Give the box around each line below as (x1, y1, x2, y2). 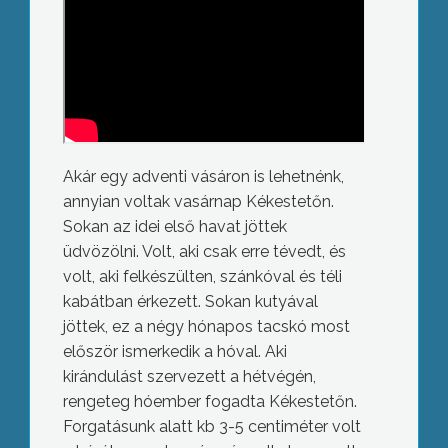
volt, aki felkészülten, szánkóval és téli (62, 267, 342, 287)
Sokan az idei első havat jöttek (62, 217, 287, 237)
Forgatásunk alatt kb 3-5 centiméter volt (62, 417, 361, 437)
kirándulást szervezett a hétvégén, (62, 367, 316, 387)
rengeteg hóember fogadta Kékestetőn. (62, 392, 357, 412)
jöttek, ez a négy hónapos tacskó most (62, 317, 350, 337)
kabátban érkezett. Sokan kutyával (62, 292, 318, 312)
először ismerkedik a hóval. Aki (62, 342, 287, 362)
